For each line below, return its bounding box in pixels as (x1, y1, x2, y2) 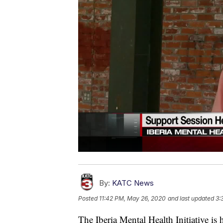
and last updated (168, 195, 214, 203)
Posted (78, 195, 99, 203)
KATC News (112, 178, 154, 188)
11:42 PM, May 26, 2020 (99, 195, 166, 203)
